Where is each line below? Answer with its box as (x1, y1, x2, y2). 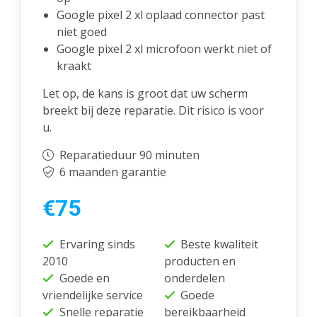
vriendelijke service (42, 287, 143, 304)
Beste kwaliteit (180, 236, 258, 253)
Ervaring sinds (59, 236, 135, 253)
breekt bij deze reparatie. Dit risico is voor (42, 103, 264, 119)
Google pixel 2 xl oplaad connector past (57, 7, 265, 23)
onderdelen (163, 270, 225, 287)
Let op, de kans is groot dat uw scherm (42, 86, 248, 102)
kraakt (57, 58, 91, 74)
